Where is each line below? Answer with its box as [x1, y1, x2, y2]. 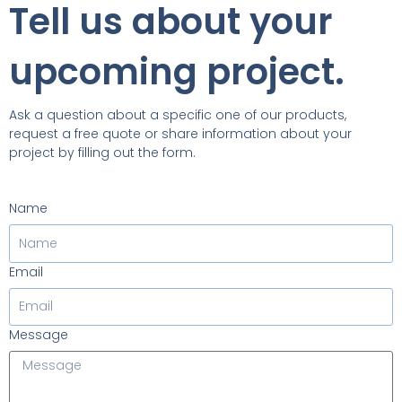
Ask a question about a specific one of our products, [9, 105, 346, 124]
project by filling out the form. [9, 143, 199, 162]
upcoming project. [9, 46, 345, 97]
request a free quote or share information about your [9, 124, 352, 143]
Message [9, 326, 68, 345]
